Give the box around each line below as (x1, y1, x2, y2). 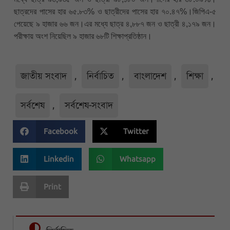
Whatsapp (120, 154, 156, 164)
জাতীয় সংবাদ (21, 70, 67, 82)
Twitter (123, 126, 149, 136)
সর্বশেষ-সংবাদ (65, 99, 113, 111)
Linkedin (44, 154, 74, 164)
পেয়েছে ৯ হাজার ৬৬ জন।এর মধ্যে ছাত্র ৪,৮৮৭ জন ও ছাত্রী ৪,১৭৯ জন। (14, 20, 216, 29)
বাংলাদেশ (134, 70, 166, 82)
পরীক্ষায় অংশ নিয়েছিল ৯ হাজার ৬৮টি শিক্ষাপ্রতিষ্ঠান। (14, 32, 152, 41)
